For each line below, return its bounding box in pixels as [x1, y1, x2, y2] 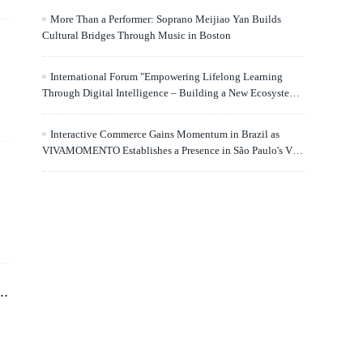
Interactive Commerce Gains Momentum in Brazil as [50, 128, 280, 140]
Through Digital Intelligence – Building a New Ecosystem [42, 87, 297, 99]
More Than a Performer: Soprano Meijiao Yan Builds [50, 13, 281, 25]
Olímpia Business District [42, 160, 154, 173]
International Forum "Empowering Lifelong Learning [50, 70, 283, 83]
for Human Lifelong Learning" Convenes [42, 103, 221, 115]
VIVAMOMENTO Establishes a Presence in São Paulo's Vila [42, 144, 303, 156]
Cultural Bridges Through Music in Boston [42, 29, 231, 41]
